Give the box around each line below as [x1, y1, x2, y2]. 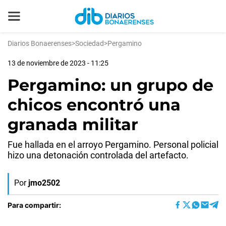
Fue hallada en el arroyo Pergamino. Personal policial [8, 139, 218, 150]
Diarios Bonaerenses [8, 39, 72, 47]
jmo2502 [28, 178, 60, 188]
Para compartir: [8, 200, 61, 209]
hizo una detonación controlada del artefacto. [8, 150, 189, 160]
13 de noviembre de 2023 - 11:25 [8, 59, 108, 67]
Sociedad [75, 39, 104, 47]
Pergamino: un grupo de [8, 75, 213, 95]
